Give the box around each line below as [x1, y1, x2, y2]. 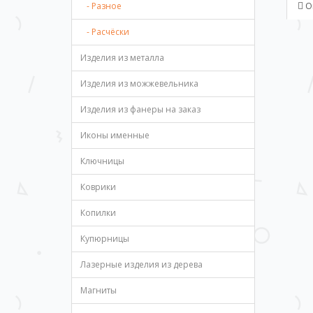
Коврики [80, 181, 116, 193]
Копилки [80, 207, 116, 219]
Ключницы [80, 155, 124, 167]
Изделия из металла [80, 52, 164, 64]
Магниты [80, 284, 117, 296]
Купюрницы [80, 233, 129, 245]
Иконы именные [80, 129, 150, 141]
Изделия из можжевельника [80, 78, 198, 89]
